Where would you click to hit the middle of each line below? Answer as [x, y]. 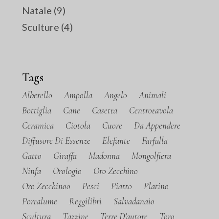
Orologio [67, 171]
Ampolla [78, 95]
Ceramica [38, 126]
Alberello [37, 95]
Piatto [122, 186]
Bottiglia [37, 110]
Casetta [105, 110]
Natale [37, 11]
